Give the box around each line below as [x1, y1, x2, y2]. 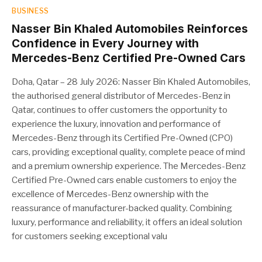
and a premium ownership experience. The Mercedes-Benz [12, 160, 246, 171]
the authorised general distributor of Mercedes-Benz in [12, 90, 230, 101]
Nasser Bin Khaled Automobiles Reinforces [12, 22, 248, 36]
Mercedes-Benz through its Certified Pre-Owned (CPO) [12, 132, 233, 143]
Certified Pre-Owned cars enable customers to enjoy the [12, 174, 237, 185]
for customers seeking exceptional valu [12, 230, 167, 242]
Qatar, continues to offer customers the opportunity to [12, 104, 227, 115]
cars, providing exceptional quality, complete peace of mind [12, 146, 245, 157]
